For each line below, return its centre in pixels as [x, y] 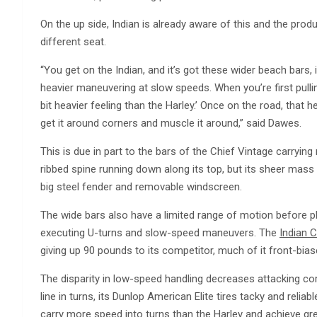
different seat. [73, 42]
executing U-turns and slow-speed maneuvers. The [160, 233]
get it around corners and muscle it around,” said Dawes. [171, 123]
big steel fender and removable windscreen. [141, 187]
